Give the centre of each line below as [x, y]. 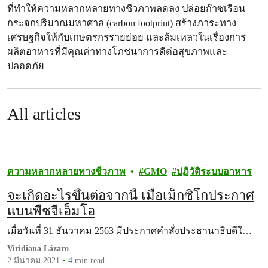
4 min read [86, 261]
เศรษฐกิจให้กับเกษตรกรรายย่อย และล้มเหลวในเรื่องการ [127, 37]
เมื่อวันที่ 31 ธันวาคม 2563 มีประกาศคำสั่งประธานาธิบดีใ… [130, 231]
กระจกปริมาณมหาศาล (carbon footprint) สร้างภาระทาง [122, 23]
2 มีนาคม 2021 [33, 261]
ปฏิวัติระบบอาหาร [214, 171]
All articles [44, 114]
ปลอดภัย [26, 66]
